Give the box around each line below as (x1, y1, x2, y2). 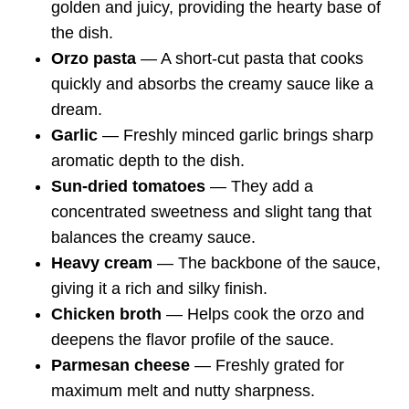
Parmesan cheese (51, 355, 190, 374)
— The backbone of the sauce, (152, 253, 381, 272)
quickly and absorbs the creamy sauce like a (51, 74, 373, 93)
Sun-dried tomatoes (51, 176, 205, 195)
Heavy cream (51, 253, 152, 272)
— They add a (205, 176, 313, 195)
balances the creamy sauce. (51, 227, 256, 246)
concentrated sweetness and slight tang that (51, 202, 372, 221)
